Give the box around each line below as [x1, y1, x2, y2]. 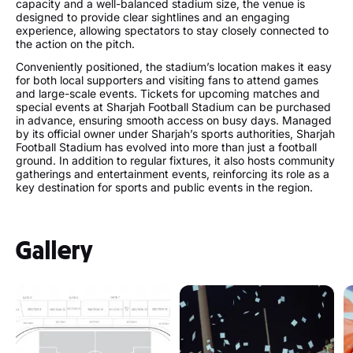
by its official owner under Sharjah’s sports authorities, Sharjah [16, 127, 335, 140]
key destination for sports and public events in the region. [16, 180, 313, 194]
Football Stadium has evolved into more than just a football [16, 140, 317, 154]
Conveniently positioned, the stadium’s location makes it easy [16, 60, 332, 73]
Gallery [16, 236, 93, 266]
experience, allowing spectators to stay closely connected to [16, 24, 329, 37]
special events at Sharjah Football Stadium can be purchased [16, 100, 331, 113]
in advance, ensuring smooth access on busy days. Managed [16, 113, 332, 127]
